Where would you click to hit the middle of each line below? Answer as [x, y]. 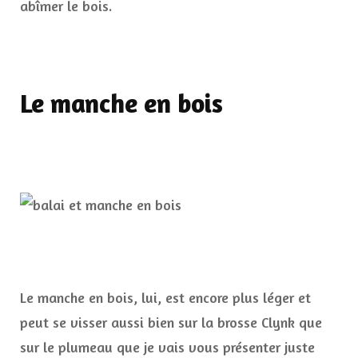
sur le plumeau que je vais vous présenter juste [167, 347]
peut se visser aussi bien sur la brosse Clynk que [171, 322]
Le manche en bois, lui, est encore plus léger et [165, 298]
